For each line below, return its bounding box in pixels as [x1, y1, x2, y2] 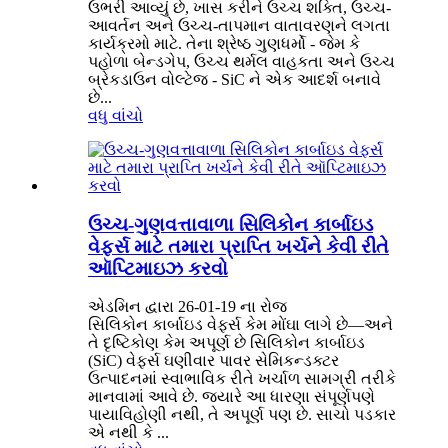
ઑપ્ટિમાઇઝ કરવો [88, 257, 228, 279]
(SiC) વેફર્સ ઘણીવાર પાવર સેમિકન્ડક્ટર [88, 352, 339, 370]
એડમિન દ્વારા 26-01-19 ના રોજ [88, 298, 287, 316]
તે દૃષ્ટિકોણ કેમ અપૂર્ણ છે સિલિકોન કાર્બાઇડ [88, 334, 365, 352]
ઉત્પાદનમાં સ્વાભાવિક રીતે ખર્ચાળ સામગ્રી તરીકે [88, 370, 396, 388]
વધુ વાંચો [88, 107, 143, 124]
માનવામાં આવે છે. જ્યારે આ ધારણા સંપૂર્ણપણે [88, 388, 375, 406]
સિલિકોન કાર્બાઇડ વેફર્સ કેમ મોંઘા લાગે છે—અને [88, 316, 393, 334]
